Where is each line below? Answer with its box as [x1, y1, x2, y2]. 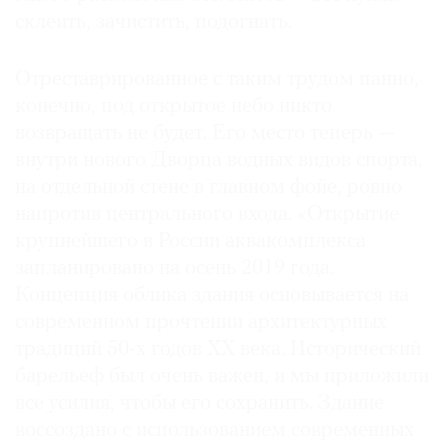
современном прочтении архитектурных [15, 312, 387, 334]
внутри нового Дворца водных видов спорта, [15, 150, 423, 172]
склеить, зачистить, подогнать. [15, 12, 292, 34]
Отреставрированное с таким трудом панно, [15, 69, 419, 91]
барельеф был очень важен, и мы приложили [15, 366, 429, 388]
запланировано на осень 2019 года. [15, 258, 334, 280]
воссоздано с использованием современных [15, 420, 414, 442]
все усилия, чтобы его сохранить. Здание [15, 393, 384, 415]
